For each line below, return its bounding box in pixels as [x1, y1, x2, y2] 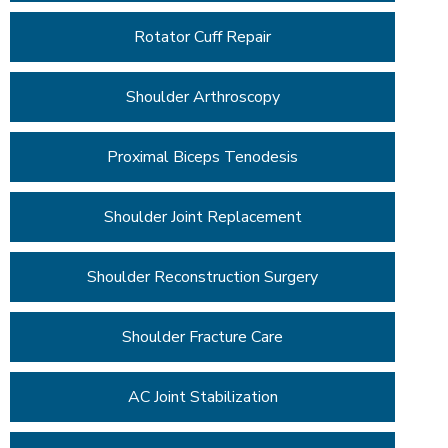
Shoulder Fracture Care [122, 326, 283, 349]
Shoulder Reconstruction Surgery [87, 266, 318, 289]
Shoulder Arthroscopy [125, 86, 280, 109]
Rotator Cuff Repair [134, 26, 271, 49]
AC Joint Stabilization [127, 386, 278, 409]
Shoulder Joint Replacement [103, 206, 302, 229]
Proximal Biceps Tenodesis [107, 146, 298, 169]
